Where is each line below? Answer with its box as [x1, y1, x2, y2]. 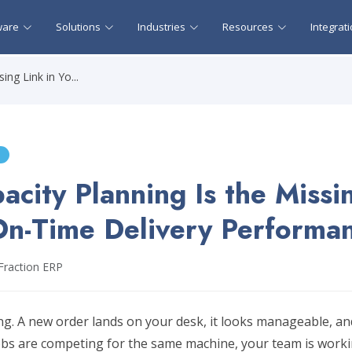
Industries [137, 20, 185, 34]
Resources [222, 20, 273, 34]
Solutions [56, 20, 101, 34]
